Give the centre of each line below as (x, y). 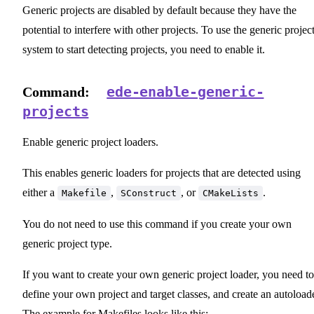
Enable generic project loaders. (90, 142)
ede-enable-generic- (185, 91)
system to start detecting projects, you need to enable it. (144, 49)
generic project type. (67, 243)
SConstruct (149, 193)
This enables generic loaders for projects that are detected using (162, 172)
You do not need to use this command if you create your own (157, 224)
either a (40, 192)
